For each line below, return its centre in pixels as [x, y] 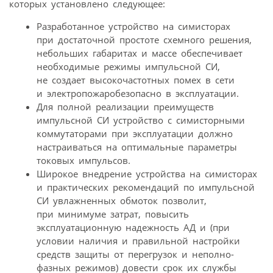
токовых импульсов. [83, 160]
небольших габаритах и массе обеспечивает [140, 53]
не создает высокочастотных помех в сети [136, 80]
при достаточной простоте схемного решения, [144, 39]
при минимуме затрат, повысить [113, 214]
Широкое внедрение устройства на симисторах [147, 173]
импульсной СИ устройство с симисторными [141, 120]
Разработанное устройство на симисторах [133, 26]
